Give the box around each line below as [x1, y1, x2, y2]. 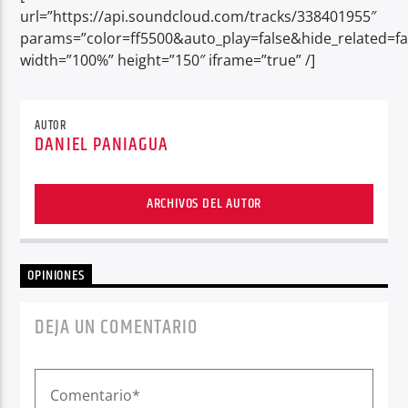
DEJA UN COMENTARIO [35, 311, 199, 344]
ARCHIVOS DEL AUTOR [146, 192, 262, 216]
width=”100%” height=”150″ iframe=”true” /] [20, 49, 316, 70]
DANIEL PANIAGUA [35, 130, 169, 160]
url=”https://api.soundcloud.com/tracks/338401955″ [20, 5, 377, 26]
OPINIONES [27, 264, 85, 288]
